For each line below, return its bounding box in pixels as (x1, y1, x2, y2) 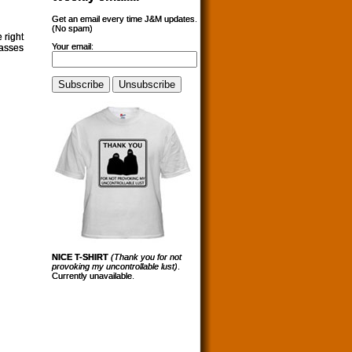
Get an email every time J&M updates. (52, 14, 197, 24)
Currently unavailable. (52, 271, 134, 281)
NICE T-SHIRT (52, 252, 108, 262)
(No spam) (52, 24, 93, 34)
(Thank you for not (111, 252, 181, 262)
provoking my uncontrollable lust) (52, 262, 178, 272)
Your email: (52, 42, 93, 52)
